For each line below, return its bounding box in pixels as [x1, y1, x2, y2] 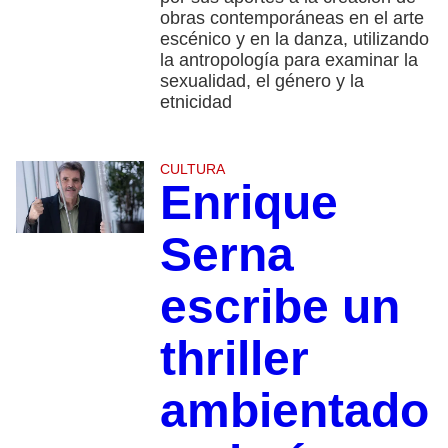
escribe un [159, 280, 400, 334]
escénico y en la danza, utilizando [159, 29, 429, 50]
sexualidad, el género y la [159, 71, 364, 92]
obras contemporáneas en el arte [159, 8, 424, 29]
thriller [159, 332, 309, 386]
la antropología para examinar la [159, 50, 418, 71]
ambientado [159, 384, 429, 438]
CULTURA [159, 161, 225, 178]
